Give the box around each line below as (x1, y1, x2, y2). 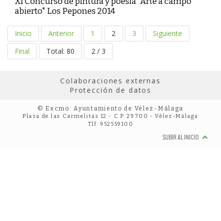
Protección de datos (69, 85, 152, 95)
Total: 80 (46, 46, 74, 56)
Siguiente (153, 29, 182, 38)
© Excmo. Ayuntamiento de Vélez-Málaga (37, 105, 184, 112)
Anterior (48, 29, 74, 38)
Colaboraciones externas (60, 76, 161, 85)
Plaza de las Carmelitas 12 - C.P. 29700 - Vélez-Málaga (23, 113, 198, 119)
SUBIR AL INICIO (163, 133, 200, 141)
